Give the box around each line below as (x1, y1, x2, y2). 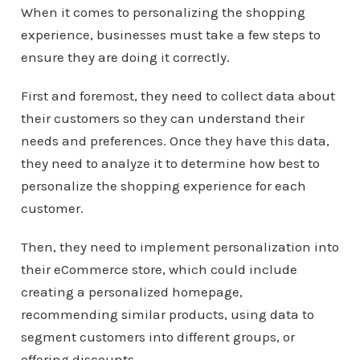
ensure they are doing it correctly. (20, 49, 230, 65)
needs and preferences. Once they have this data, (20, 133, 329, 149)
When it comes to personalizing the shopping (20, 4, 305, 20)
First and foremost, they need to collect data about (20, 88, 335, 104)
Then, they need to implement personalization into (20, 239, 339, 255)
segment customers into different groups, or (20, 329, 295, 345)
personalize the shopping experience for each (20, 178, 306, 194)
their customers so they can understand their (20, 110, 305, 126)
